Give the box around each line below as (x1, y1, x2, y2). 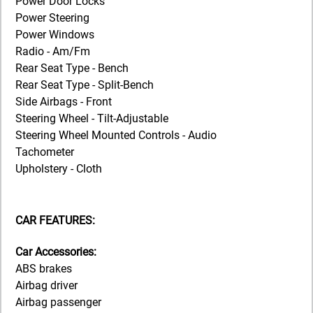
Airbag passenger (15, 296, 101, 310)
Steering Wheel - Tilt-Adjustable (15, 111, 168, 125)
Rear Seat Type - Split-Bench (15, 78, 154, 92)
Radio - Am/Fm (15, 44, 90, 58)
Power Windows (15, 27, 94, 41)
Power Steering (15, 10, 89, 24)
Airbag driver (15, 279, 78, 293)
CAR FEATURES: (15, 213, 95, 227)
